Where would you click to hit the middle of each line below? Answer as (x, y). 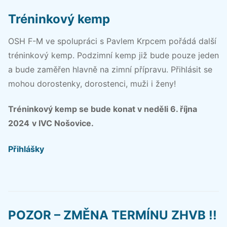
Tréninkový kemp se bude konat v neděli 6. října (103, 109)
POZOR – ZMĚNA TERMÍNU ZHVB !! (112, 215)
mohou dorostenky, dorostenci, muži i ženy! (92, 83)
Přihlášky (26, 149)
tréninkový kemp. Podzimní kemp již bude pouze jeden (113, 55)
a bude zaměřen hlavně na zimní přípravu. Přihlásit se (110, 69)
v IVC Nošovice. (63, 123)
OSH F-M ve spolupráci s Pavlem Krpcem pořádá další (112, 41)
